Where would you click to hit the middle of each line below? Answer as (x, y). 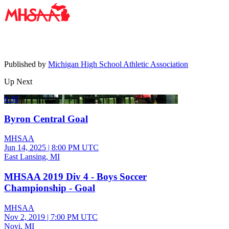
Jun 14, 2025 (25, 148)
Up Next (18, 81)
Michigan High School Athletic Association (118, 64)
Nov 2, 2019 (25, 217)
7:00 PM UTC (74, 217)
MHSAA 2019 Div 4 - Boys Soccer (75, 176)
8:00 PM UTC (75, 148)
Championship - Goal (50, 188)
